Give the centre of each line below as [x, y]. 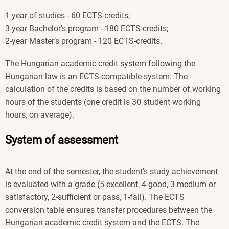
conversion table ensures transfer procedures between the [109, 210]
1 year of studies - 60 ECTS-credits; [67, 15]
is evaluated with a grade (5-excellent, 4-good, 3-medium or [110, 184]
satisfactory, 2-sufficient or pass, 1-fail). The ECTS [95, 197]
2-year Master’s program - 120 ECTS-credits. [84, 41]
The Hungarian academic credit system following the [100, 63]
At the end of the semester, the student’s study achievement [111, 171]
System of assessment [62, 139]
